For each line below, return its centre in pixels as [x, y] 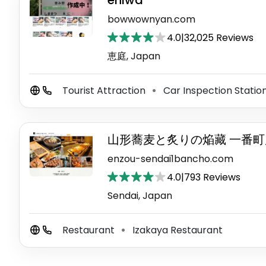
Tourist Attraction [105, 91]
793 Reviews [212, 178]
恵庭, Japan [134, 56]
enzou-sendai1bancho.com [170, 159]
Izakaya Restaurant [176, 230]
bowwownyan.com [151, 20]
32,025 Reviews [218, 38]
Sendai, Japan [140, 196]
